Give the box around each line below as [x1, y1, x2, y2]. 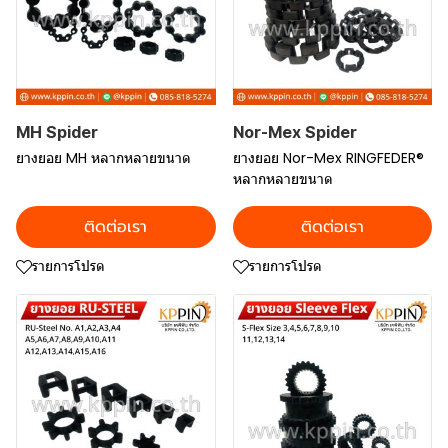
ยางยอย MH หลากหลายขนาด [16, 148, 191, 168]
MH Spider [16, 122, 98, 142]
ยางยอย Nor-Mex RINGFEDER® [232, 148, 424, 168]
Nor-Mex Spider [232, 122, 357, 142]
